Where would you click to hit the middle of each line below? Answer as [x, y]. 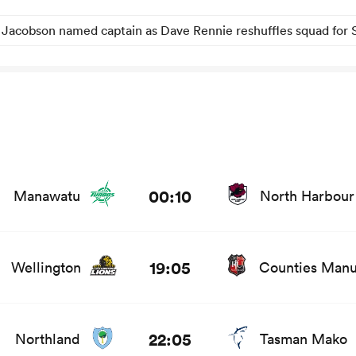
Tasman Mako [304, 339]
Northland [48, 339]
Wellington [46, 267]
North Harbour [307, 195]
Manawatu [47, 195]
